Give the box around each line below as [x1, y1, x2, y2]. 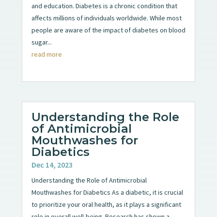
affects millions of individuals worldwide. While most [31, 13, 182, 22]
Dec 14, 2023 [31, 159, 73, 170]
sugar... [31, 37, 52, 46]
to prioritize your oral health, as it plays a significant [31, 200, 181, 209]
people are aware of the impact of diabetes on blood [31, 25, 186, 34]
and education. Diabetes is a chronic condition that [31, 1, 177, 10]
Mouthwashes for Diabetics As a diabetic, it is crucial [31, 187, 183, 197]
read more [31, 49, 62, 59]
